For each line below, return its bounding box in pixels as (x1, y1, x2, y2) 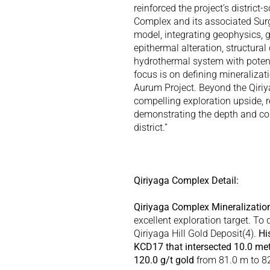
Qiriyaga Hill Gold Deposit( (134, 228, 245, 239)
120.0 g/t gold (134, 254, 194, 266)
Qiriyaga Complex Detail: (134, 175, 239, 186)
